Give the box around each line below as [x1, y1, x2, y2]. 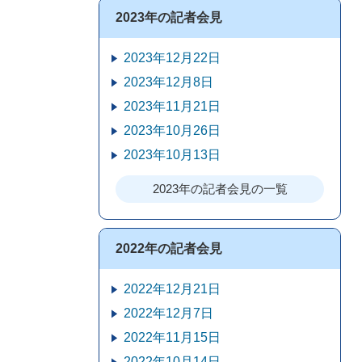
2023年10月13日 [124, 148, 221, 162]
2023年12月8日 [124, 75, 213, 89]
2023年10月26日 [124, 124, 221, 137]
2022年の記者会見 [116, 242, 222, 255]
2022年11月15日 [124, 330, 221, 344]
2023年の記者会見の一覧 [152, 182, 288, 196]
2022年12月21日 [124, 282, 221, 296]
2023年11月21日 [124, 99, 221, 113]
